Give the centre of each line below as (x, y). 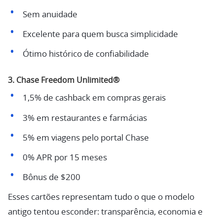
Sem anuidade (50, 14)
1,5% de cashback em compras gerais (94, 98)
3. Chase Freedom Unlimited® (64, 80)
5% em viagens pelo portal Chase (86, 138)
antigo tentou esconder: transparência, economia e (105, 212)
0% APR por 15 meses (65, 158)
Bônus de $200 (51, 178)
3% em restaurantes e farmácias (85, 118)
